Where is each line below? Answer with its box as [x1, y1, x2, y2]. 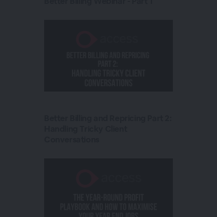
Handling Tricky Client [44, 124, 127, 134]
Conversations [44, 134, 99, 145]
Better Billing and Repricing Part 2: [44, 113, 172, 124]
